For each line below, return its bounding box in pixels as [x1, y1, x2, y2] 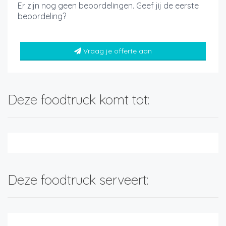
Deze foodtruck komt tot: [8, 91, 149, 108]
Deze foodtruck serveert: [8, 172, 148, 188]
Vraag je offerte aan [83, 46, 152, 55]
